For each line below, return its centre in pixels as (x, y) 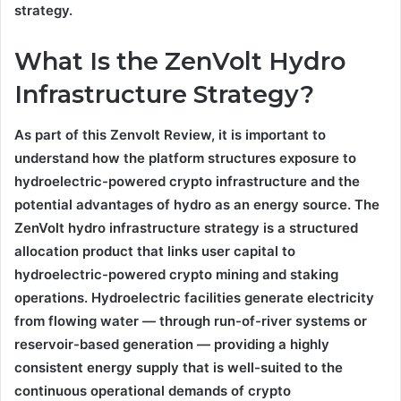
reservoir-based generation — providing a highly (172, 344)
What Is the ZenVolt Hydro (180, 62)
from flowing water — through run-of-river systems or (191, 320)
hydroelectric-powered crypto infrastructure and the (187, 181)
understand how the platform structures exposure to (185, 158)
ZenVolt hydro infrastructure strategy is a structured (186, 227)
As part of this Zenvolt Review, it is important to (170, 134)
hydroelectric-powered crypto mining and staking (176, 274)
